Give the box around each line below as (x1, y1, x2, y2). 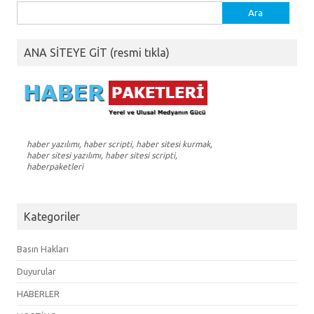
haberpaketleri (27, 161, 83, 171)
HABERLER (17, 288, 60, 299)
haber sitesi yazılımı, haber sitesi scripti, (27, 150, 177, 160)
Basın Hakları (17, 243, 69, 254)
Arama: (17, 4, 46, 15)
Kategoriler (24, 210, 80, 223)
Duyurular (17, 266, 56, 276)
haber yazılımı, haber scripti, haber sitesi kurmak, (27, 139, 212, 149)
